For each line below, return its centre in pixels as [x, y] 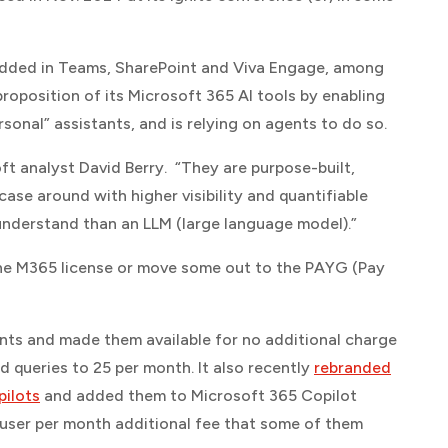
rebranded [352, 367]
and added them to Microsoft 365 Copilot [198, 395]
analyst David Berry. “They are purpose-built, [185, 167]
